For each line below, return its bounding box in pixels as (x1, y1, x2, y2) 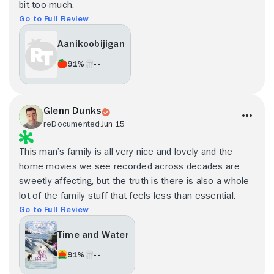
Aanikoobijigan (57, 39, 125, 50)
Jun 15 (100, 119, 125, 128)
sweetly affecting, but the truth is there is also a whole (19, 176, 250, 186)
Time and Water (57, 230, 129, 240)
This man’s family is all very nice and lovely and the (19, 146, 233, 157)
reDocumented (43, 119, 100, 128)
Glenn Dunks (43, 105, 102, 116)
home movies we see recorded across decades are (19, 161, 240, 171)
